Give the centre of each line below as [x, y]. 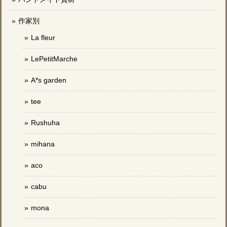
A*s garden [49, 80]
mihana [43, 144]
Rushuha [45, 123]
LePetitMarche [54, 59]
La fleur [43, 38]
